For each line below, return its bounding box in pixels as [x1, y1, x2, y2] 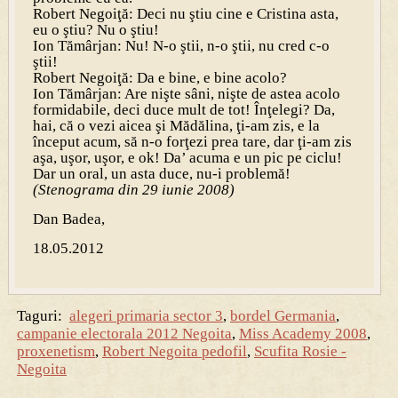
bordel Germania [229, 306, 336, 324]
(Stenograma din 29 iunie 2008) [32, 180, 235, 198]
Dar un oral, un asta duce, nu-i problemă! [32, 164, 291, 182]
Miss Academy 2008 [238, 324, 367, 342]
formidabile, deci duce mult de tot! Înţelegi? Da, [32, 100, 335, 118]
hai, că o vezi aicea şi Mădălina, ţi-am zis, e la [32, 116, 320, 134]
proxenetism [16, 342, 95, 360]
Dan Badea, [32, 210, 105, 227]
